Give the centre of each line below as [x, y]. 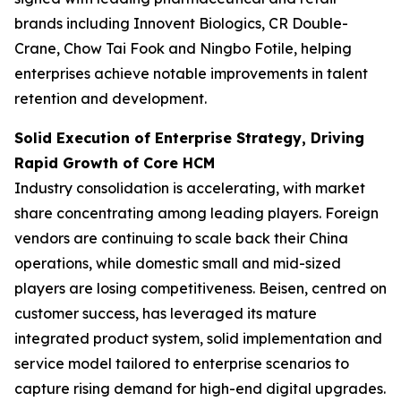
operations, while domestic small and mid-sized [178, 263]
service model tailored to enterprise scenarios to [182, 363]
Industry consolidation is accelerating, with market [190, 188]
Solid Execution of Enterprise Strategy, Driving [189, 137]
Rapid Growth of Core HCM [115, 162]
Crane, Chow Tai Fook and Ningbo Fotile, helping [183, 48]
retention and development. [111, 98]
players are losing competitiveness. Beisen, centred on [200, 288]
